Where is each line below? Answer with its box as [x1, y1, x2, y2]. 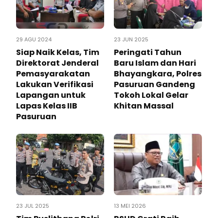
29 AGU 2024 [16, 35, 52, 43]
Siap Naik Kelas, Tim [16, 46, 99, 58]
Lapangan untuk [16, 89, 86, 101]
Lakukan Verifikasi [16, 78, 93, 90]
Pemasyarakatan [16, 68, 90, 79]
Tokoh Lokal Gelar [114, 89, 188, 101]
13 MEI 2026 [114, 201, 146, 210]
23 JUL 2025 [16, 201, 49, 210]
